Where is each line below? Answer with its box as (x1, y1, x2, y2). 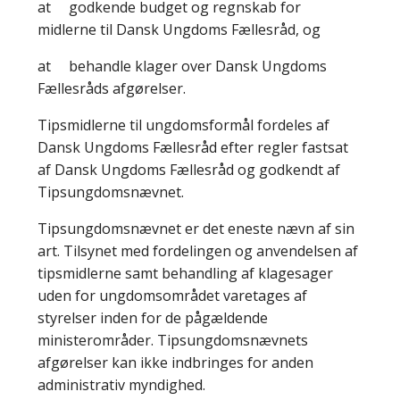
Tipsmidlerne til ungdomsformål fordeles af (37, 115, 329, 136)
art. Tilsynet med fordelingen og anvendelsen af (37, 241, 358, 262)
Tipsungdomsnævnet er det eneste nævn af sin (37, 219, 354, 239)
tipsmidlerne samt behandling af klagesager (37, 263, 333, 284)
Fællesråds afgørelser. (37, 79, 186, 99)
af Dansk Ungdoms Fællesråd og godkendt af (37, 160, 340, 180)
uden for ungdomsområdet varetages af (37, 286, 307, 306)
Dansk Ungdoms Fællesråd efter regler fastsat (37, 137, 348, 158)
